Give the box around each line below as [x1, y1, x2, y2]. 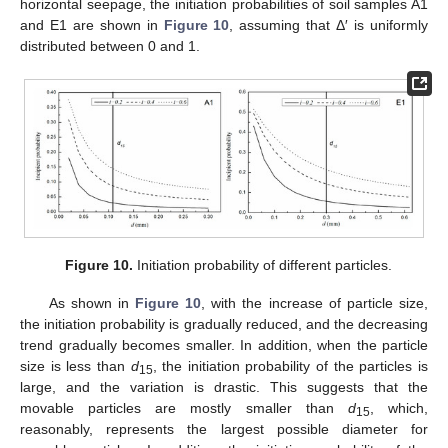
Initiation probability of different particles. [132, 256, 392, 273]
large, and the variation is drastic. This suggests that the [20, 379, 428, 396]
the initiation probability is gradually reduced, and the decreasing [20, 316, 428, 333]
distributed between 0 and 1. [20, 37, 200, 54]
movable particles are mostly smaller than [20, 400, 348, 417]
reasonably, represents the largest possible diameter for [20, 421, 428, 438]
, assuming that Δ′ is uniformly [229, 16, 429, 33]
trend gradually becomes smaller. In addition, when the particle [20, 337, 428, 354]
